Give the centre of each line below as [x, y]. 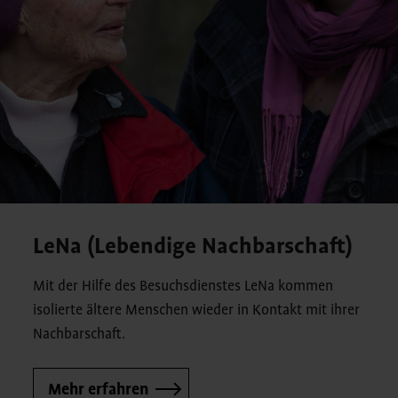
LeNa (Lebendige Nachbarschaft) [193, 247]
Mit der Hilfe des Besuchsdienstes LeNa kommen [183, 287]
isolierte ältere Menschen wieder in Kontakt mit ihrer [197, 310]
